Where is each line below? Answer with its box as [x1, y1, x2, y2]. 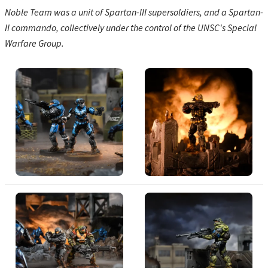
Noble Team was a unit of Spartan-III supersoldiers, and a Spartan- [5, 5, 263, 18]
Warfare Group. [5, 36, 64, 49]
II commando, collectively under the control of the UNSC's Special [5, 21, 257, 33]
